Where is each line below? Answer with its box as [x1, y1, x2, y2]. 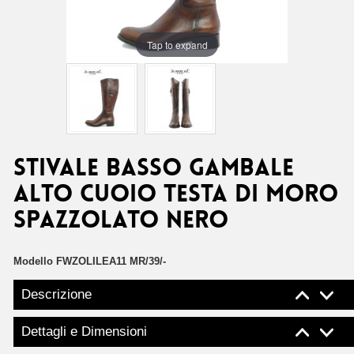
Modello [13, 255, 53, 267]
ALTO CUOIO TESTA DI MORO [13, 183, 338, 208]
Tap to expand [146, 37, 208, 51]
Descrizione [21, 287, 92, 302]
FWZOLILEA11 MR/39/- [56, 255, 166, 267]
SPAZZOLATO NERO [13, 209, 228, 234]
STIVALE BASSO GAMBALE [13, 157, 294, 182]
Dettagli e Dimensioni [21, 324, 147, 339]
